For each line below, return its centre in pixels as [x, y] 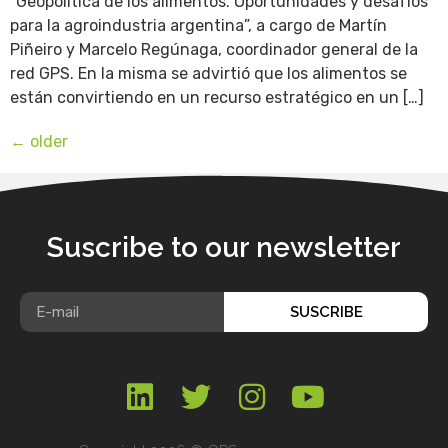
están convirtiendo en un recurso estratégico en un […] [217, 98]
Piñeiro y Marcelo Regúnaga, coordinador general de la [214, 50]
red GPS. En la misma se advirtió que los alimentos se [208, 74]
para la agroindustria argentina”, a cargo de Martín [198, 26]
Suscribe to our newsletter [224, 248]
